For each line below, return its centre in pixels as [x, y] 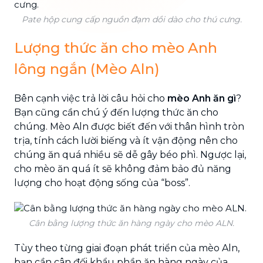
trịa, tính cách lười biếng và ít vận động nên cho [126, 140]
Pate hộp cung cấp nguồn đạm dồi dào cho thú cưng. [131, 19]
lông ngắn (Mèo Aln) [87, 69]
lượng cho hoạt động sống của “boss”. [102, 183]
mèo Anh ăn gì [202, 98]
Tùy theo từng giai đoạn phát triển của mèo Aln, [127, 248]
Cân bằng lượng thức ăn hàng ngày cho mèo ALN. [131, 223]
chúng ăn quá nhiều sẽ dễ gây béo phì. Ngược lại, [130, 154]
